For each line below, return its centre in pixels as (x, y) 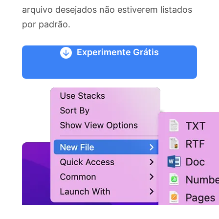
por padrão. (46, 24)
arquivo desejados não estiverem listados (107, 10)
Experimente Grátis (118, 52)
